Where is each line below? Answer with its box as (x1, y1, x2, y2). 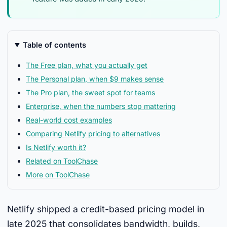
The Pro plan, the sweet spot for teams (26, 88, 155, 97)
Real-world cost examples (26, 116, 112, 124)
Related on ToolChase (26, 157, 98, 165)
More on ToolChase (26, 170, 90, 179)
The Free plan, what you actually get (26, 61, 147, 69)
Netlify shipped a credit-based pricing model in (7, 204, 204, 214)
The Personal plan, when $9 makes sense (26, 74, 164, 83)
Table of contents (22, 41, 86, 50)
